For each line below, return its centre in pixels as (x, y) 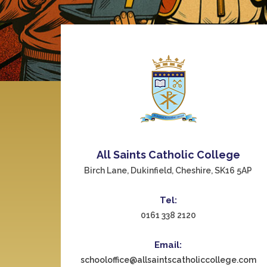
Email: (168, 245)
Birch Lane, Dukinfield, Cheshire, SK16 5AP (168, 170)
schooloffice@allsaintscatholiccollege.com (168, 260)
